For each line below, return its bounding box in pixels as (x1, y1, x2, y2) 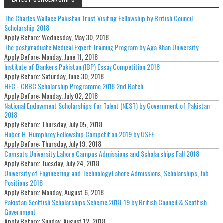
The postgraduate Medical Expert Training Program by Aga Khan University (4, 42, 198, 53)
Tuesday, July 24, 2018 (41, 158, 99, 169)
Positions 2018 (4, 177, 43, 188)
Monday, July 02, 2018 (41, 90, 98, 101)
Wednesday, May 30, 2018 (41, 32, 109, 43)
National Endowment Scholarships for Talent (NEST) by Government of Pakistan (4, 100, 210, 111)
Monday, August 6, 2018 (41, 187, 104, 198)
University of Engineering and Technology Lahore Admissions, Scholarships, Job (4, 168, 209, 179)
